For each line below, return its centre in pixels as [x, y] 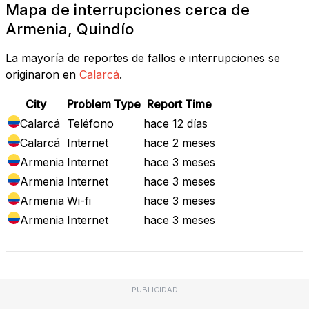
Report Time [179, 104]
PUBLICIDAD [154, 289]
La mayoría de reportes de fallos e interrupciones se [143, 58]
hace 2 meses [179, 142]
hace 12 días [176, 123]
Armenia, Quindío [70, 29]
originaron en [41, 74]
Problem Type [104, 104]
